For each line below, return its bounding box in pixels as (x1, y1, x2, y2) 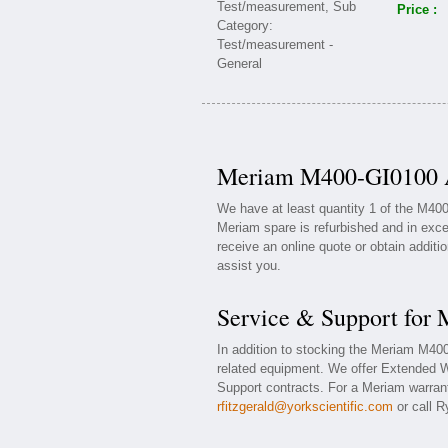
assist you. (217, 258, 281, 273)
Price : (397, 2, 437, 17)
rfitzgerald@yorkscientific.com (217, 399, 393, 414)
